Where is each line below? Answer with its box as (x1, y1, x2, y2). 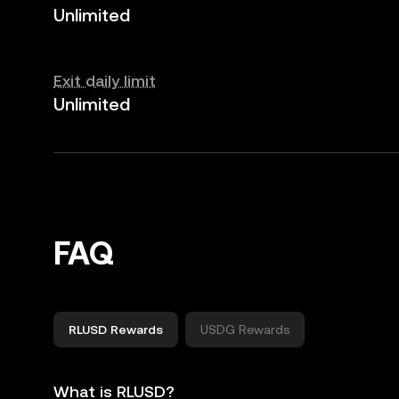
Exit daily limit (53, 71, 156, 90)
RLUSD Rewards (69, 322, 163, 337)
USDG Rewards (200, 322, 289, 337)
